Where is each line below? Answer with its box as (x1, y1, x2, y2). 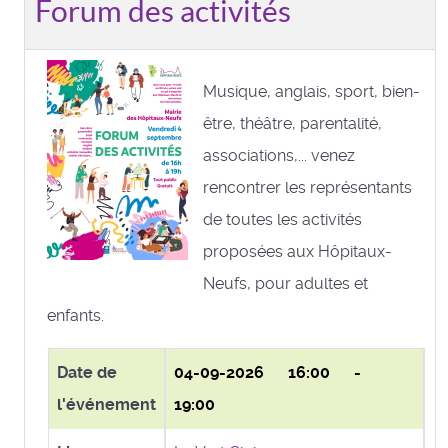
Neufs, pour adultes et (203, 273, 368, 293)
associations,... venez (203, 145, 355, 165)
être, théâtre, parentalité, (203, 113, 382, 133)
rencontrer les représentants (203, 177, 412, 197)
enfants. (47, 305, 108, 325)
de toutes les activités (203, 209, 362, 229)
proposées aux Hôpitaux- (203, 241, 392, 261)
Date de (57, 362, 117, 382)
